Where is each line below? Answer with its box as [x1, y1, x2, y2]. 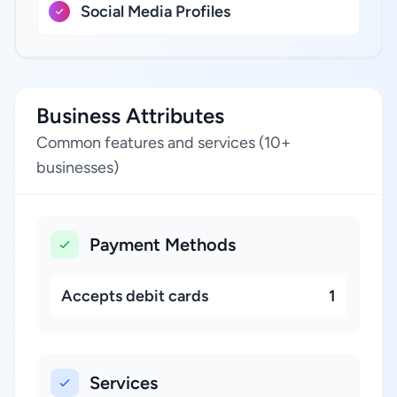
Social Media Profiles [81, 2, 230, 21]
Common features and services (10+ [36, 133, 291, 152]
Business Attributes [36, 103, 224, 128]
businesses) [36, 158, 119, 177]
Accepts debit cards [61, 286, 208, 306]
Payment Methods [90, 234, 236, 255]
